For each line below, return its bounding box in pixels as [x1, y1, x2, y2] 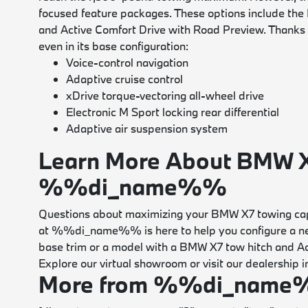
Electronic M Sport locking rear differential [66, 104, 280, 119]
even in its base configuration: [38, 38, 189, 53]
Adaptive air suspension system [66, 121, 228, 135]
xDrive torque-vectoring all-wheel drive [66, 88, 265, 102]
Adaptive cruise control [66, 71, 184, 86]
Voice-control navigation [66, 55, 189, 69]
